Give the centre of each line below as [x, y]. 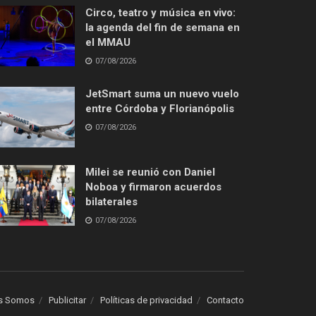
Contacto [225, 300]
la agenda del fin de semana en [163, 28]
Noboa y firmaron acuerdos [153, 187]
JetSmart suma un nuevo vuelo [162, 94]
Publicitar [67, 300]
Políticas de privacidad [146, 300]
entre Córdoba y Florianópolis [160, 109]
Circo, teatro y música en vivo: [160, 13]
